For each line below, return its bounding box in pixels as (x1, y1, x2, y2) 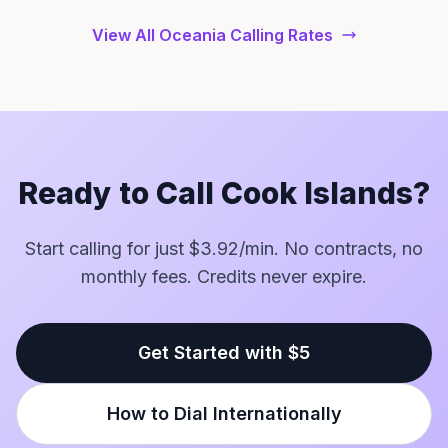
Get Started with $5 (138, 342, 310, 363)
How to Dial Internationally (106, 403, 342, 424)
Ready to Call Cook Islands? (18, 175, 430, 211)
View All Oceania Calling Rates (91, 25, 333, 45)
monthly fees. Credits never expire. (81, 266, 367, 287)
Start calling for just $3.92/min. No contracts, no (25, 238, 423, 259)
